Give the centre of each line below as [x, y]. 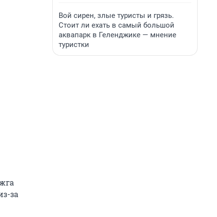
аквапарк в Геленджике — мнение [117, 35]
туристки [74, 45]
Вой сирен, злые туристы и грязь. [116, 15]
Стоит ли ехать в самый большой [116, 25]
